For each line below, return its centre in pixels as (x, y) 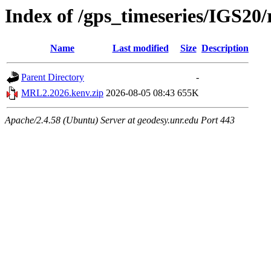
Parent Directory (53, 77)
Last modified (140, 48)
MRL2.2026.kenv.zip (62, 93)
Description (225, 48)
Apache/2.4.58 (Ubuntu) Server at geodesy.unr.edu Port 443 (120, 120)
